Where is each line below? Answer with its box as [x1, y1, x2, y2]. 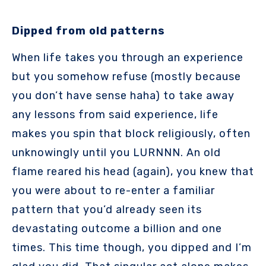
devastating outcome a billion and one [12, 221, 222, 235]
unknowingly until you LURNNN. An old [12, 145, 221, 159]
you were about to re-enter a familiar [12, 183, 215, 197]
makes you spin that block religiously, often [12, 126, 251, 140]
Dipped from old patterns [12, 24, 165, 38]
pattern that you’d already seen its [12, 202, 202, 216]
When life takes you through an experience [12, 50, 243, 64]
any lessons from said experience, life [12, 107, 218, 121]
